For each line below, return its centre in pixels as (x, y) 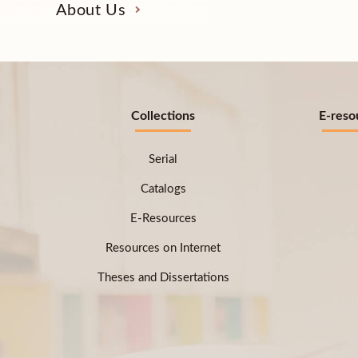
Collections (163, 116)
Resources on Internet (163, 248)
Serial (163, 159)
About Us (91, 10)
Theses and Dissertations (163, 277)
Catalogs (163, 189)
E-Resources (163, 218)
